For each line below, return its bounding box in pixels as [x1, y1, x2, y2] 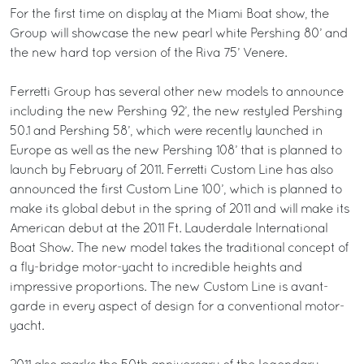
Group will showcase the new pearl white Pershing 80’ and [10, 28, 348, 40]
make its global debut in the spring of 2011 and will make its [10, 204, 349, 215]
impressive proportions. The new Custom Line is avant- [10, 282, 328, 293]
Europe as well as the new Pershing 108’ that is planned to [10, 145, 342, 157]
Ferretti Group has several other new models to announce [10, 87, 344, 98]
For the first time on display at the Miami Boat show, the [10, 9, 329, 20]
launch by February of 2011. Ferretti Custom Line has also [10, 165, 333, 176]
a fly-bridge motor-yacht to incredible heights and [10, 262, 302, 274]
